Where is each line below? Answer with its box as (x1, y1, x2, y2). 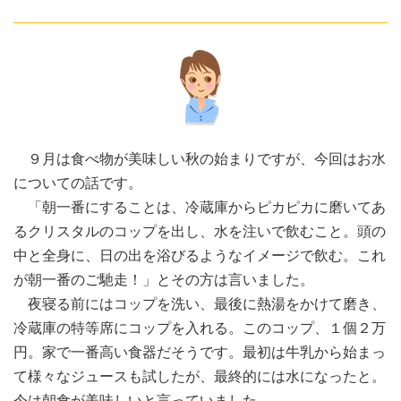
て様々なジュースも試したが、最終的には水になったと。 (13, 367, 386, 386)
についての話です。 (13, 174, 142, 192)
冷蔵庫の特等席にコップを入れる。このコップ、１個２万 (13, 319, 386, 337)
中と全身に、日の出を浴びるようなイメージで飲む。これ (13, 246, 386, 265)
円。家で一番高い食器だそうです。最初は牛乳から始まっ (13, 343, 386, 362)
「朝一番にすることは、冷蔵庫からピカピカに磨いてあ (13, 198, 386, 217)
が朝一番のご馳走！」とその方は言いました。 (13, 270, 314, 289)
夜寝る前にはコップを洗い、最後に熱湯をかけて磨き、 (13, 294, 386, 313)
